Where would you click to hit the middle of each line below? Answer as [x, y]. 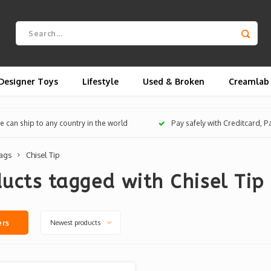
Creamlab [249, 81]
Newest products [75, 222]
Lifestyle [100, 81]
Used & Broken [174, 81]
